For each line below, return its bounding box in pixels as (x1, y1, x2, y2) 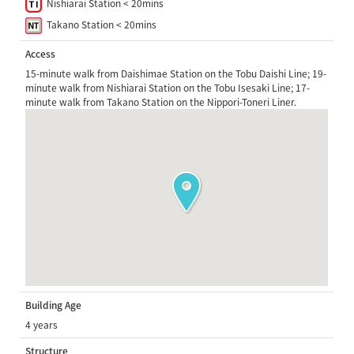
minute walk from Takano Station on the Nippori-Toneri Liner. (25, 94, 297, 109)
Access (25, 46, 56, 61)
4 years (25, 317, 58, 332)
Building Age (25, 297, 82, 312)
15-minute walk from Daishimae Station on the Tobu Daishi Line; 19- (25, 66, 327, 81)
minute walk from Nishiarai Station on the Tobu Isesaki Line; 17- (25, 80, 311, 95)
